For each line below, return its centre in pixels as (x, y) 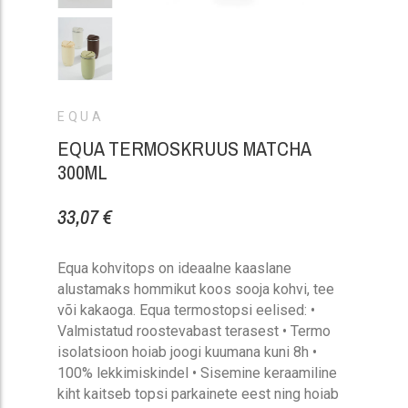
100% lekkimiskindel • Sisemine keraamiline (198, 373)
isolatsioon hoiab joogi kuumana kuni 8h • (188, 352)
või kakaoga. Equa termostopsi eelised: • (187, 311)
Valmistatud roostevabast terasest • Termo (194, 331)
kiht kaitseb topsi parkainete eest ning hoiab (199, 394)
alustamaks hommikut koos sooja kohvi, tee (196, 290)
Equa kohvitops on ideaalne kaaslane (175, 269)
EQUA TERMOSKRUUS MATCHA (184, 149)
